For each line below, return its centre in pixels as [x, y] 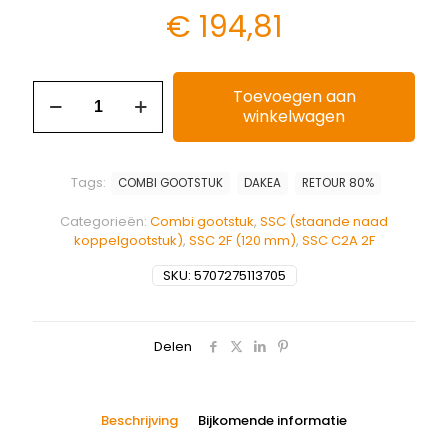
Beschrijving [139, 420]
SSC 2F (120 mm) [242, 240]
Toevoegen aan [294, 96]
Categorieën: [105, 221]
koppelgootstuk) [128, 240]
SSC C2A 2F [338, 240]
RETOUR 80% [337, 182]
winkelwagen [294, 116]
